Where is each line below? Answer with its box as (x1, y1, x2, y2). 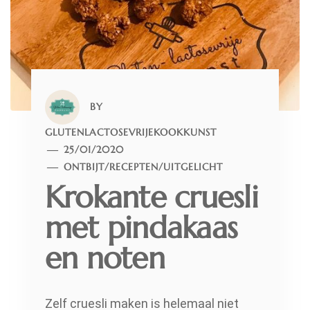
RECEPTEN (109, 160, 159, 173)
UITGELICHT (163, 160, 224, 173)
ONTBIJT (64, 160, 105, 173)
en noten (45, 238, 165, 277)
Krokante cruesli (45, 177, 258, 216)
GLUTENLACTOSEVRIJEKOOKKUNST (45, 125, 217, 138)
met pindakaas (45, 208, 238, 246)
